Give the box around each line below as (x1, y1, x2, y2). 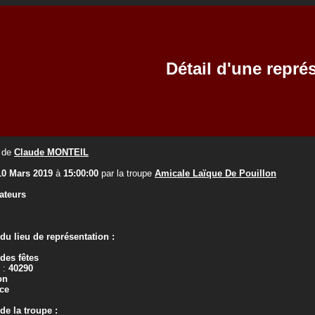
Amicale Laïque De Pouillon (155, 168, 276, 179)
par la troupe (98, 168, 155, 179)
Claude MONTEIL (14, 147, 89, 157)
